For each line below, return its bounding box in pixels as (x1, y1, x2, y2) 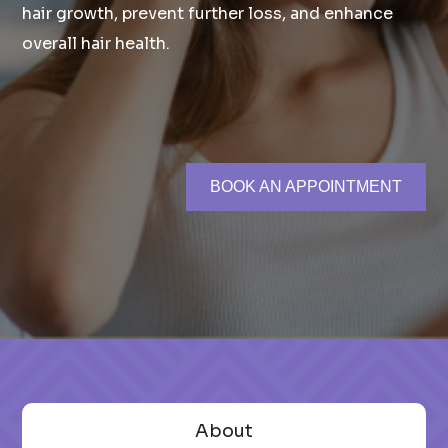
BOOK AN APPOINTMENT (209, 178, 402, 195)
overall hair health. (22, 33, 171, 54)
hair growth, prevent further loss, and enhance (22, 3, 394, 24)
